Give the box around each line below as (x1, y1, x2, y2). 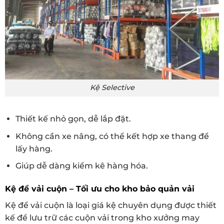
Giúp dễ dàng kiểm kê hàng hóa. (15, 161, 148, 171)
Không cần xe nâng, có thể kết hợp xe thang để (15, 131, 209, 141)
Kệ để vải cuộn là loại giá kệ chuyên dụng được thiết (5, 200, 216, 210)
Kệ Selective (89, 83, 134, 92)
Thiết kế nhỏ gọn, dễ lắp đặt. (15, 114, 131, 124)
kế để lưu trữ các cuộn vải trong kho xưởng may (5, 213, 199, 223)
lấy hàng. (15, 143, 52, 153)
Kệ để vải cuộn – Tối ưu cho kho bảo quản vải (5, 184, 194, 194)
